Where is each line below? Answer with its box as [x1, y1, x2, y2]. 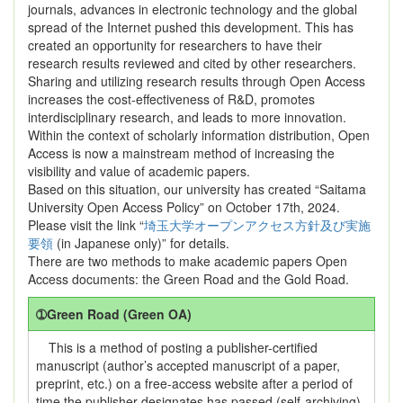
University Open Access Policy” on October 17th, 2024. [28, 198, 340, 216]
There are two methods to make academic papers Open [28, 252, 347, 270]
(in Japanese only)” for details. [53, 234, 229, 252]
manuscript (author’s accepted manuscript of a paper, [36, 356, 340, 374]
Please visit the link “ [28, 216, 144, 234]
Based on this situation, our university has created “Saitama [28, 180, 366, 198]
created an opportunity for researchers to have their [28, 36, 322, 54]
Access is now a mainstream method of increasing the [28, 144, 335, 162]
